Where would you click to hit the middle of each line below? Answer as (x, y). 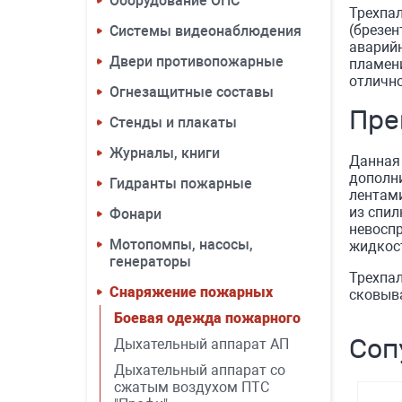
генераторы (150, 262)
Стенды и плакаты (173, 122)
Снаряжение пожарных (191, 292)
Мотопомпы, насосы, (181, 245)
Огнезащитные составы (192, 92)
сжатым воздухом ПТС (192, 387)
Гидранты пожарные (181, 184)
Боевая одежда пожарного (207, 318)
